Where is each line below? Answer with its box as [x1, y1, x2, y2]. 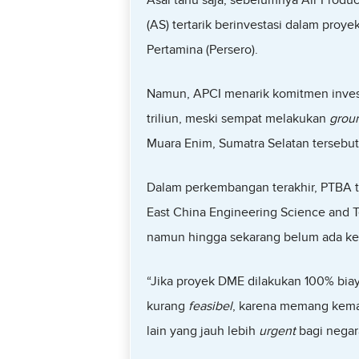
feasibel [188, 298, 232, 314]
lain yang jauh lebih [146, 323, 259, 339]
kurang [146, 298, 188, 314]
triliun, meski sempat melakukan [146, 111, 329, 127]
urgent [258, 323, 296, 339]
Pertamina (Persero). [146, 42, 258, 58]
